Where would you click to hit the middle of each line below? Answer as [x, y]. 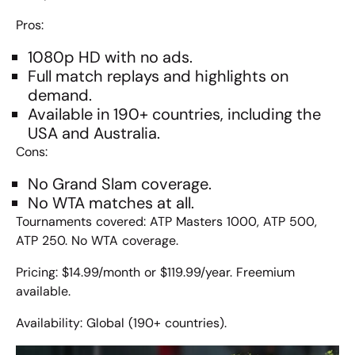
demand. [60, 95]
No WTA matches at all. [111, 203]
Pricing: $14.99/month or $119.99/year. [124, 273]
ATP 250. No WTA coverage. [97, 241]
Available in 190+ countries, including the [174, 115]
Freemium [265, 273]
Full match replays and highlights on [158, 76]
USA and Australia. [94, 134]
